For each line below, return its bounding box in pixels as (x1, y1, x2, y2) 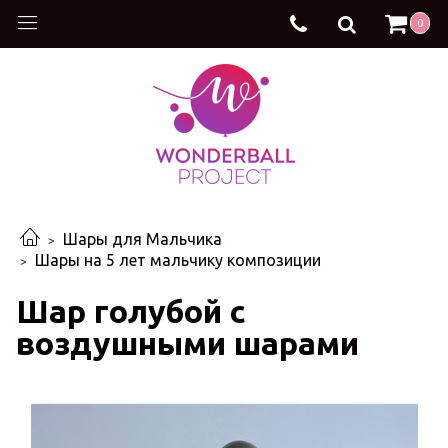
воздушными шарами (16, 324, 359, 361)
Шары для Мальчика (63, 230, 222, 249)
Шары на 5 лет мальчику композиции (35, 251, 321, 270)
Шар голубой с (16, 292, 246, 329)
